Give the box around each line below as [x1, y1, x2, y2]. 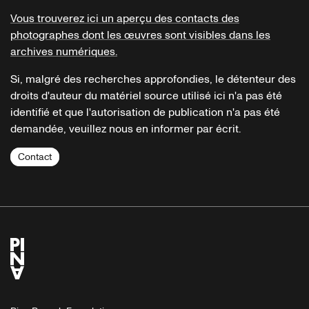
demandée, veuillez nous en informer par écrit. [10, 121, 241, 137]
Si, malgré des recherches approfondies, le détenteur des [10, 71, 296, 87]
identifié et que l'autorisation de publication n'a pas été [10, 104, 280, 120]
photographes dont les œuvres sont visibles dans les [10, 27, 270, 43]
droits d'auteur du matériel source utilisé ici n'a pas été [10, 88, 282, 103]
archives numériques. [10, 43, 117, 59]
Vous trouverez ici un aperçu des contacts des [10, 10, 239, 26]
